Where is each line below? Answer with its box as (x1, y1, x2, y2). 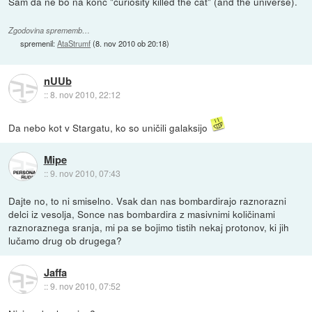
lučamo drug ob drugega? (8, 233, 123, 248)
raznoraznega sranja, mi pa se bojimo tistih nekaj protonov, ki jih (8, 220, 290, 235)
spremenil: (20, 38, 58, 49)
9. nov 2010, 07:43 (49, 166, 120, 179)
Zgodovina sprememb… (8, 25, 91, 36)
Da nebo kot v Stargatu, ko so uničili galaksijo (8, 120, 211, 135)
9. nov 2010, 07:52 (49, 279, 120, 292)
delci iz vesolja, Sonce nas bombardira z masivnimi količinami (8, 207, 276, 221)
